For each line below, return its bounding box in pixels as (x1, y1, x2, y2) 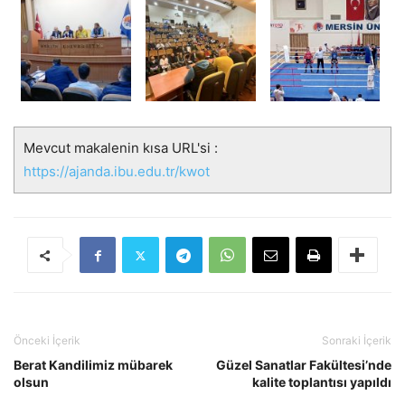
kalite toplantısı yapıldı (252, 374, 391, 391)
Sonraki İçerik (322, 334, 391, 348)
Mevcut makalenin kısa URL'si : (24, 139, 218, 157)
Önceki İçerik (14, 334, 80, 348)
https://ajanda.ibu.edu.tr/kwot (24, 163, 210, 181)
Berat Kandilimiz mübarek (14, 357, 173, 373)
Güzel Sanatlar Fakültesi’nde (216, 357, 391, 373)
